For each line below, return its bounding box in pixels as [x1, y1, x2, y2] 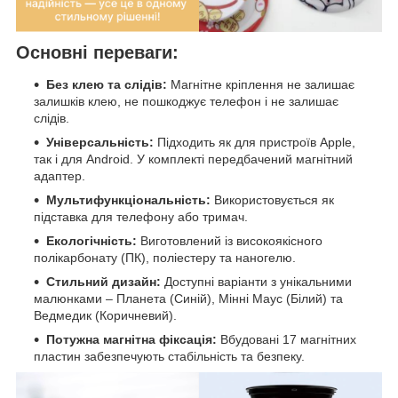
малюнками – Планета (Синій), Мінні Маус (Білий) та [34, 291, 343, 306]
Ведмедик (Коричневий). [34, 307, 177, 322]
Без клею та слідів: [46, 76, 167, 92]
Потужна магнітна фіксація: [46, 331, 217, 346]
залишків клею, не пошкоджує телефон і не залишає [34, 93, 338, 108]
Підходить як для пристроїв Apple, [154, 134, 355, 149]
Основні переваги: [16, 43, 179, 63]
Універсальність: [46, 134, 154, 149]
